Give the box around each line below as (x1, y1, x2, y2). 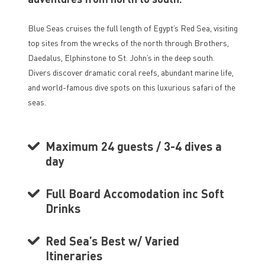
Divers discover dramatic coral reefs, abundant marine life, (27, 67, 234, 77)
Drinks (45, 201, 80, 216)
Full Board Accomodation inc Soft (45, 186, 224, 201)
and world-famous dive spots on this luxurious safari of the (27, 82, 235, 92)
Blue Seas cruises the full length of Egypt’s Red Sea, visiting (27, 22, 238, 33)
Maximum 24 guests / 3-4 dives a (45, 138, 222, 154)
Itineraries (45, 248, 102, 263)
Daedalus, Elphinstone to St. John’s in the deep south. (27, 52, 215, 63)
